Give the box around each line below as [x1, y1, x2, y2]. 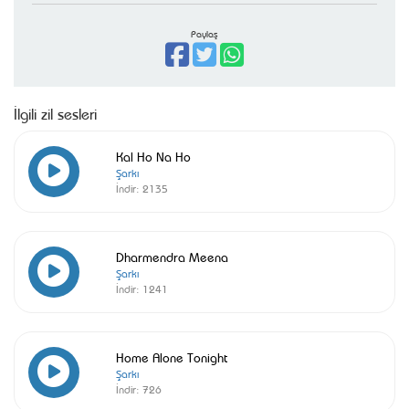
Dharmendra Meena [116, 247, 228, 265]
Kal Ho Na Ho [116, 147, 191, 164]
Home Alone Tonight [116, 348, 227, 365]
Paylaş [191, 26, 218, 39]
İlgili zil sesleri [14, 102, 97, 123]
